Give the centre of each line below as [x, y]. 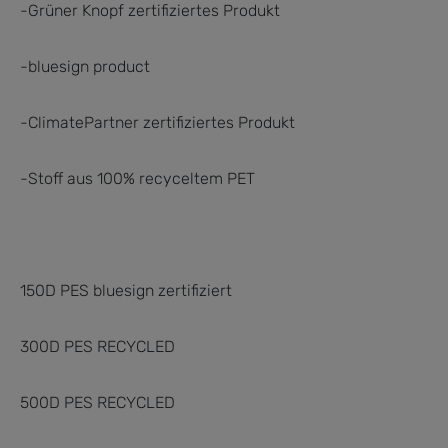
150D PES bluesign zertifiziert [126, 290]
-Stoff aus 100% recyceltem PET [137, 178]
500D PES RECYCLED [97, 402]
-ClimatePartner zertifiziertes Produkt [157, 122]
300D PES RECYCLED [97, 346]
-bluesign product [85, 66]
